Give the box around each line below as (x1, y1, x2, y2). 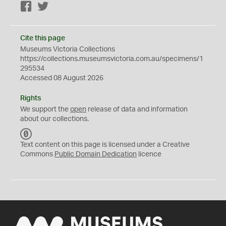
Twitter (49, 4, 71, 11)
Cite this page (20, 35, 65, 42)
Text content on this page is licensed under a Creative (20, 141, 190, 148)
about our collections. (20, 116, 89, 123)
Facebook (32, 4, 64, 11)
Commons (20, 151, 54, 158)
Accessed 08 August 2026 (20, 75, 103, 82)
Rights (20, 95, 41, 102)
